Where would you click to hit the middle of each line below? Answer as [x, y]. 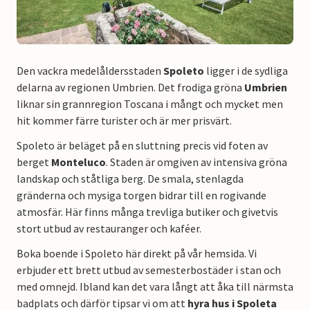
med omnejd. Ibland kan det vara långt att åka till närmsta [155, 286]
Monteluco [79, 162]
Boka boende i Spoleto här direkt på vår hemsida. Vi [137, 253]
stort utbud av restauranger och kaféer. [110, 228]
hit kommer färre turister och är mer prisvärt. [124, 120]
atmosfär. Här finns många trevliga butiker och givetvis [147, 211]
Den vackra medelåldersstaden [90, 70]
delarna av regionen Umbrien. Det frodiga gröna [130, 87]
